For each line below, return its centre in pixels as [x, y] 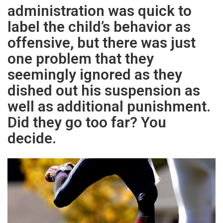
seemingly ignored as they [95, 75]
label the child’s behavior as [99, 27]
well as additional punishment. [109, 107]
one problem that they [81, 59]
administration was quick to [100, 11]
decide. [32, 138]
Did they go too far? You [87, 122]
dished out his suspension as [104, 91]
